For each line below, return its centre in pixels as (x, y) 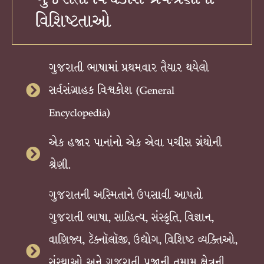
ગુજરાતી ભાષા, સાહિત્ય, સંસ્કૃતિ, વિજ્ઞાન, (131, 217)
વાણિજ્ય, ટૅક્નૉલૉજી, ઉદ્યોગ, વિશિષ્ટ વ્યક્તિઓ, (143, 240)
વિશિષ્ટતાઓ (73, 21)
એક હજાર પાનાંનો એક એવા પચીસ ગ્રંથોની (136, 142)
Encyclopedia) (80, 112)
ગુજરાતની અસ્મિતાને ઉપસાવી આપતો (126, 195)
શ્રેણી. (60, 165)
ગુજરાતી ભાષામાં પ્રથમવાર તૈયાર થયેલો (129, 67)
